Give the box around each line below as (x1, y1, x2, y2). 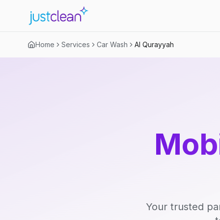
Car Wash (97, 40, 128, 49)
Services (61, 40, 90, 49)
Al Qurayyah (135, 40, 174, 49)
